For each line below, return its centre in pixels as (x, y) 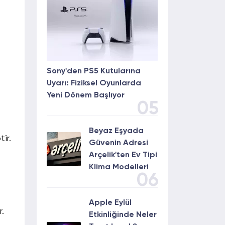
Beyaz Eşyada (116, 131)
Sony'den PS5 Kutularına (94, 71)
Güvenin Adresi (119, 143)
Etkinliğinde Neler (123, 215)
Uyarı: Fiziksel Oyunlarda (94, 83)
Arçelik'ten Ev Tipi (123, 155)
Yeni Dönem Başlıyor (86, 95)
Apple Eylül (110, 203)
